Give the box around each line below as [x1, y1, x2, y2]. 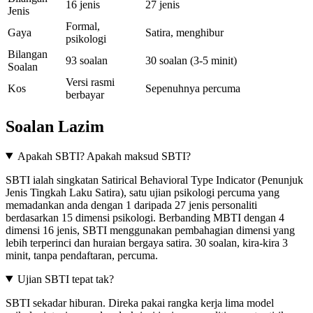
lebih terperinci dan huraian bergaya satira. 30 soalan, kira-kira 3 [6, 236, 288, 249]
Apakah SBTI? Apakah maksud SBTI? [17, 150, 191, 162]
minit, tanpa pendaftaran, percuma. [6, 249, 158, 261]
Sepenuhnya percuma [145, 82, 240, 94]
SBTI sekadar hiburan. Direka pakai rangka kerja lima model [6, 296, 274, 309]
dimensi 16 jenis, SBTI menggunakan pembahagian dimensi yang [6, 224, 295, 236]
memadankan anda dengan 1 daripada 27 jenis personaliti [6, 198, 257, 211]
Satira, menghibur [145, 26, 224, 38]
